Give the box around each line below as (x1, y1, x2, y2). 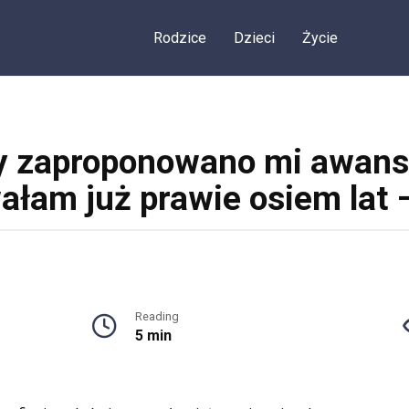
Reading (134, 309, 179, 323)
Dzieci (233, 29, 275, 47)
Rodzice (152, 29, 206, 47)
